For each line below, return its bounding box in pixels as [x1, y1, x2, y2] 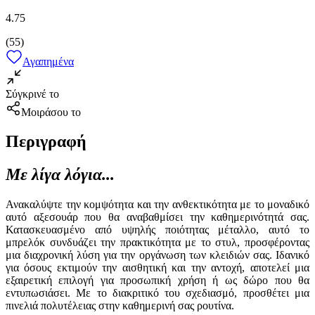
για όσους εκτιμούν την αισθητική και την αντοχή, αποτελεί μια [6, 262, 309, 274]
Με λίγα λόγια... [6, 165, 115, 184]
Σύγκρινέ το [6, 87, 59, 100]
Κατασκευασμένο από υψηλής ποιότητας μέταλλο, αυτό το [6, 224, 309, 236]
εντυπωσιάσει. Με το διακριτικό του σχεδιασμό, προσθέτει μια [6, 287, 309, 300]
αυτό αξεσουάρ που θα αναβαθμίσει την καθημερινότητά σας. [6, 211, 309, 224]
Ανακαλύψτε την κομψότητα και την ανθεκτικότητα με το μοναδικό [6, 198, 309, 211]
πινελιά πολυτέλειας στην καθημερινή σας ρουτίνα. [6, 300, 234, 312]
